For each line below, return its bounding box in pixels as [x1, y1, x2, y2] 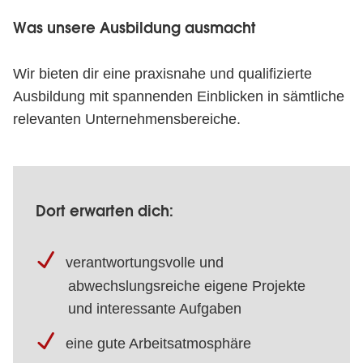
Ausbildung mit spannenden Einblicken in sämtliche [13, 88, 344, 105]
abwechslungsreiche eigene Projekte [68, 278, 305, 294]
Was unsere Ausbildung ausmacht [13, 19, 256, 37]
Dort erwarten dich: [36, 202, 173, 220]
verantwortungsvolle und [62, 254, 224, 271]
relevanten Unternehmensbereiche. [13, 111, 241, 127]
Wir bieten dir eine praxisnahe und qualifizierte [13, 66, 312, 82]
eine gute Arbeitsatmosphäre [62, 335, 251, 352]
